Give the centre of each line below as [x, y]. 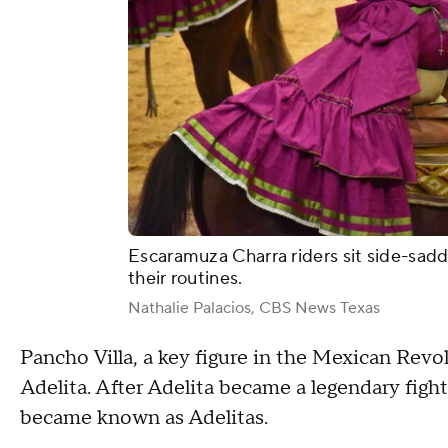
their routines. [185, 279]
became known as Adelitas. [144, 418]
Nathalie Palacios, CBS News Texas [254, 308]
